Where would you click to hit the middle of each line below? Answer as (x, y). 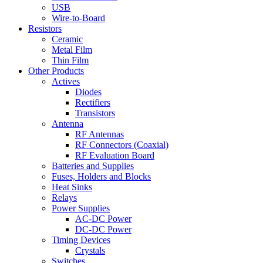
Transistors (95, 113)
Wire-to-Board (78, 18)
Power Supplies (81, 208)
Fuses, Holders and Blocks (101, 176)
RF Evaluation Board (115, 155)
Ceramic (67, 39)
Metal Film (72, 50)
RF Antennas (100, 134)
